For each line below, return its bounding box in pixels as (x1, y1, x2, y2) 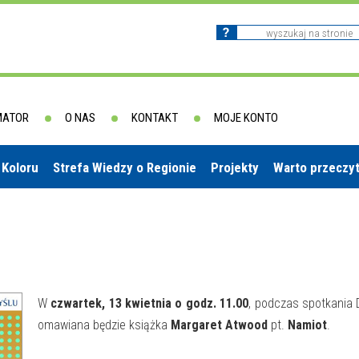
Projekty (211, 159, 259, 175)
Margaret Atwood (171, 317, 268, 333)
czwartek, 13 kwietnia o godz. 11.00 (50, 296, 249, 311)
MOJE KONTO (214, 111, 278, 125)
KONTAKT (131, 111, 178, 125)
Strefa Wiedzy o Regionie (53, 159, 196, 175)
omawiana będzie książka (38, 317, 171, 333)
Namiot (288, 317, 327, 333)
